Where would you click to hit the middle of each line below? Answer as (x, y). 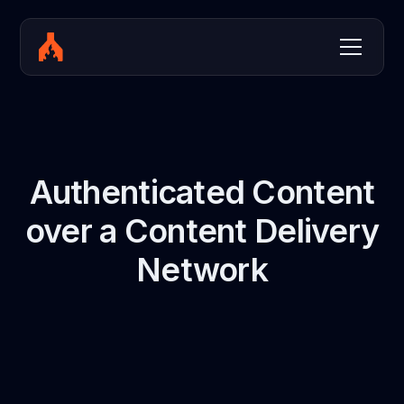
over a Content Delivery (202, 231)
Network (202, 270)
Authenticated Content (202, 192)
